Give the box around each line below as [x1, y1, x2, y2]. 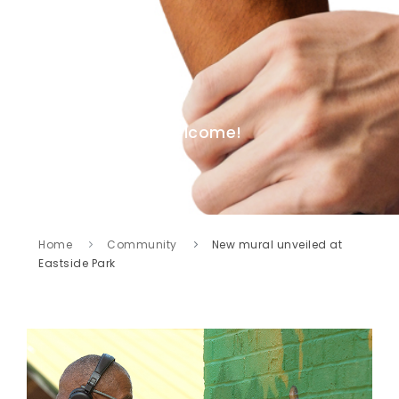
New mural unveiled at [211, 236, 342, 252]
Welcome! [157, 121, 242, 143]
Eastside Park [38, 255, 116, 271]
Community [107, 236, 177, 252]
